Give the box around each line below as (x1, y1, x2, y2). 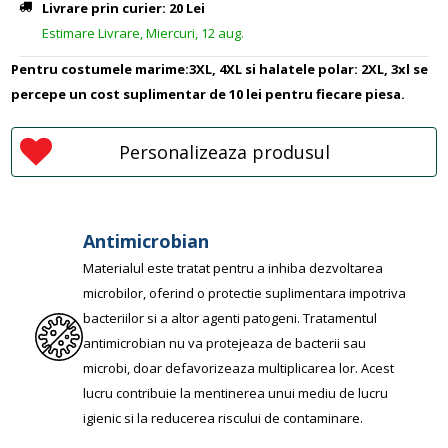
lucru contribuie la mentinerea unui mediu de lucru (83, 384, 388, 402)
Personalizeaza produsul (118, 140, 330, 164)
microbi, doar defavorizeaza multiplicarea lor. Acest (83, 359, 394, 377)
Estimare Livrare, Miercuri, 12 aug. (42, 24, 244, 42)
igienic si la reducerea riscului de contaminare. (83, 409, 363, 427)
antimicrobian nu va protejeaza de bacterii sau (83, 334, 366, 352)
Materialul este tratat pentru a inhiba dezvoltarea (83, 259, 383, 277)
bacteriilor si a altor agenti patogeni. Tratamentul (83, 309, 377, 327)
